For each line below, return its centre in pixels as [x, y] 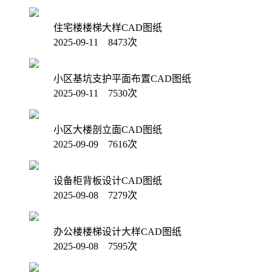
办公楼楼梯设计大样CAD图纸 [117, 232]
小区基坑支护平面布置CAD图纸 [122, 79]
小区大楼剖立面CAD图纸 [108, 130]
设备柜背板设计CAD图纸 [108, 181]
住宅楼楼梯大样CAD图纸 [108, 28]
